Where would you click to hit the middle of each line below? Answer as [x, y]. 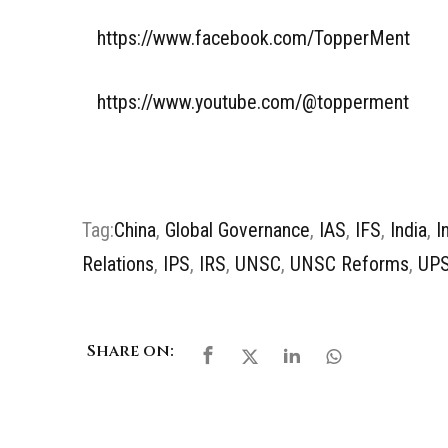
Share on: [130, 351]
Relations [118, 264]
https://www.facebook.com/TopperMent [253, 38]
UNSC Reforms [349, 264]
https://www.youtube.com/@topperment [253, 102]
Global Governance [237, 230]
